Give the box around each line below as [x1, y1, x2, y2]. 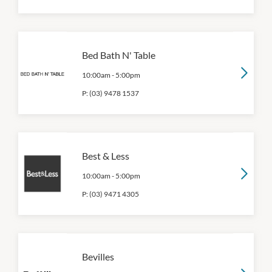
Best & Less [82, 149, 129, 161]
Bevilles [82, 250, 114, 262]
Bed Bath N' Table [82, 49, 155, 61]
